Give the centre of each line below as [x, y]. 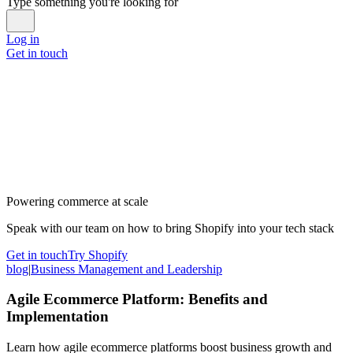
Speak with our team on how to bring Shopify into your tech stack [170, 228]
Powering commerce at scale [77, 201]
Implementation [58, 317]
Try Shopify [98, 255]
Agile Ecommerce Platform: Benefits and [137, 299]
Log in [23, 39]
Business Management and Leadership [126, 269]
